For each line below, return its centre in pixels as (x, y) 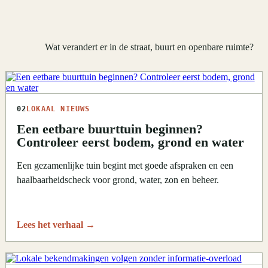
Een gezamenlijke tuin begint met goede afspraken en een (125, 166)
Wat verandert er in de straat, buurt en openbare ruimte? (150, 47)
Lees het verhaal (51, 225)
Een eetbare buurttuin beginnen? (109, 130)
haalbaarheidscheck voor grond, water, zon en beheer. (118, 180)
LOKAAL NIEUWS (58, 109)
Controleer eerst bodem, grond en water (130, 143)
